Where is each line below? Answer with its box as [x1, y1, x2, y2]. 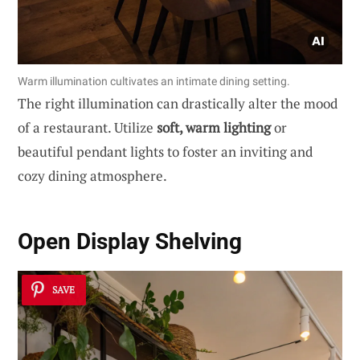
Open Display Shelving [18, 228, 242, 256]
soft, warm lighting [157, 117, 271, 137]
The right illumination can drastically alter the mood [18, 93, 337, 112]
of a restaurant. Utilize [18, 117, 157, 137]
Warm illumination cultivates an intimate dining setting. [18, 74, 290, 88]
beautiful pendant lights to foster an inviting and [18, 141, 313, 161]
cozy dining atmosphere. [18, 166, 167, 185]
